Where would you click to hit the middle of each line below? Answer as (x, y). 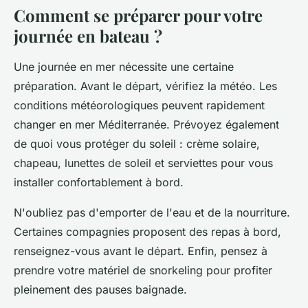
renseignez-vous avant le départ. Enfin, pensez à (141, 251)
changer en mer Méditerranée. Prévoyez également (146, 125)
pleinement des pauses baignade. (100, 290)
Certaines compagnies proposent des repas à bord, (147, 232)
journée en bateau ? (88, 36)
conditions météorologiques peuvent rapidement (139, 106)
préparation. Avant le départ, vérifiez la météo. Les (145, 86)
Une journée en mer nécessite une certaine (124, 67)
